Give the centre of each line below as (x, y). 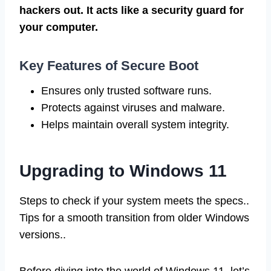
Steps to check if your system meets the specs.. (134, 201)
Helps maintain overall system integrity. (135, 125)
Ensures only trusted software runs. (126, 91)
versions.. (43, 235)
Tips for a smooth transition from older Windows (134, 218)
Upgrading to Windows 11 (123, 171)
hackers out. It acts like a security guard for (132, 11)
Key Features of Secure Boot (109, 66)
